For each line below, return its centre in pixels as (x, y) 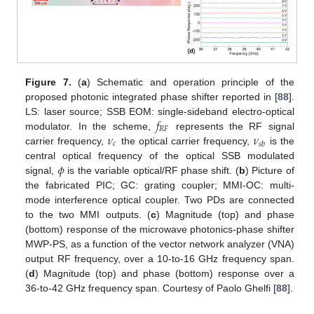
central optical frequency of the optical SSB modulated (160, 155)
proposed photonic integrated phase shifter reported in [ (151, 96)
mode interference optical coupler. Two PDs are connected (160, 199)
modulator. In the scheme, (91, 126)
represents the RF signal (232, 126)
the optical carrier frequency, (186, 141)
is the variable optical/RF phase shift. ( (151, 170)
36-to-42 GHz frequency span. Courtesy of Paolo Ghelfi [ (151, 288)
